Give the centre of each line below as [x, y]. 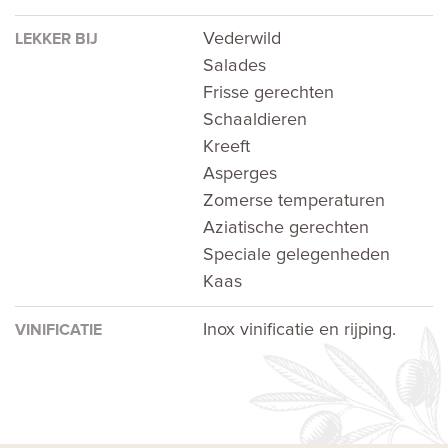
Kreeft [227, 147]
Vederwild [242, 39]
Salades [235, 66]
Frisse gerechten [269, 93]
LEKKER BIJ [56, 39]
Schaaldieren [255, 120]
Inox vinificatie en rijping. [300, 330]
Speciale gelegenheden [297, 255]
